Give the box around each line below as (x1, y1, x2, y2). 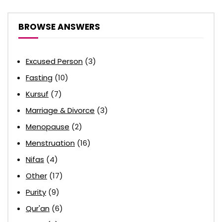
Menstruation (26, 137, 75, 148)
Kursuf (26, 88, 49, 99)
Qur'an (26, 203, 50, 214)
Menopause (26, 121, 69, 132)
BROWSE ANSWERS (18, 20, 100, 33)
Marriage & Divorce (26, 105, 95, 115)
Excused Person (26, 55, 83, 66)
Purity (26, 186, 46, 197)
